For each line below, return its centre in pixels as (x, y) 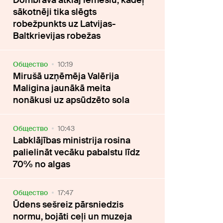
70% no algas (42, 165)
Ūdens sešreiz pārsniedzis (68, 205)
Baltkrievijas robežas (57, 36)
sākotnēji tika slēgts (55, 12)
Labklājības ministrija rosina (72, 141)
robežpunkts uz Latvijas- (65, 24)
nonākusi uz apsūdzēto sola (71, 100)
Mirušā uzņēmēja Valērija (66, 76)
